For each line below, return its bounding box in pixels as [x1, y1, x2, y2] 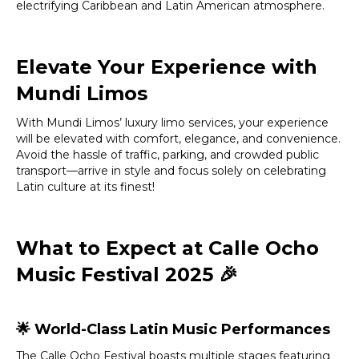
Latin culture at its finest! [16, 179, 155, 194]
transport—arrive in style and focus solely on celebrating [16, 163, 326, 178]
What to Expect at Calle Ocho [16, 236, 319, 260]
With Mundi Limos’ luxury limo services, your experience [16, 115, 329, 130]
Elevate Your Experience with [16, 54, 317, 79]
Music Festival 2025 [16, 262, 219, 286]
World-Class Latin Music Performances [30, 320, 330, 338]
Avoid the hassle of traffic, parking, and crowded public [16, 147, 319, 162]
